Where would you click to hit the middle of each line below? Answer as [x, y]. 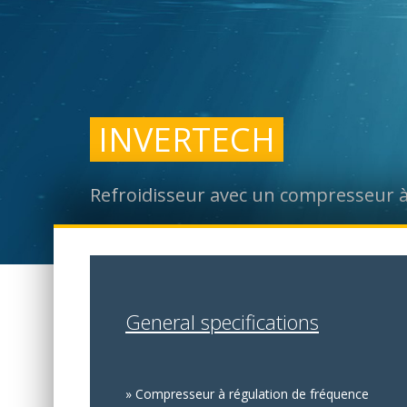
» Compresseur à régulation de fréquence [247, 394]
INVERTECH [187, 139]
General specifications [222, 322]
